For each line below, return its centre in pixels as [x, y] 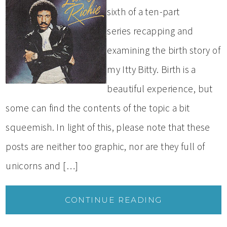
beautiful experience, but [160, 89]
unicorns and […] [42, 166]
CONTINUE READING [113, 200]
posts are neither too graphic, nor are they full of [105, 147]
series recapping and [150, 31]
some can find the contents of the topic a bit [98, 108]
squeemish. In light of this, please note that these [108, 127]
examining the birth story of [164, 50]
